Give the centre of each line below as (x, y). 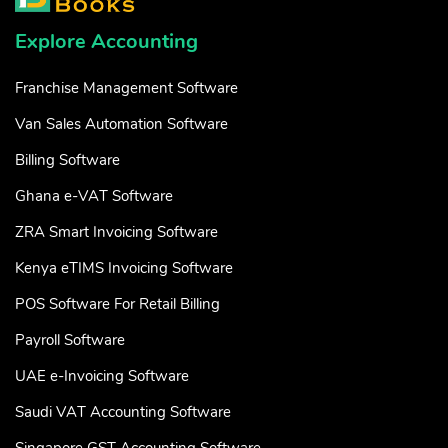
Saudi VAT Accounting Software (123, 411)
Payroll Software (70, 339)
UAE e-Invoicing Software (102, 375)
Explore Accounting (106, 41)
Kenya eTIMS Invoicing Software (124, 267)
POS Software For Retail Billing (117, 303)
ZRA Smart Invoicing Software (116, 231)
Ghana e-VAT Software (94, 195)
